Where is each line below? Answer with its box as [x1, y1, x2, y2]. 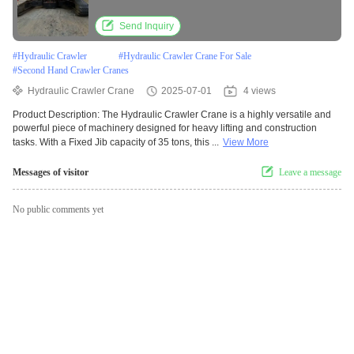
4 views [243, 85, 276, 97]
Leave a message [279, 167, 341, 179]
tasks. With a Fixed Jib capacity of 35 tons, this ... [13, 137, 219, 149]
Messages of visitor [13, 167, 88, 179]
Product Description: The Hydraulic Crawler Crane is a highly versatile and [13, 109, 331, 121]
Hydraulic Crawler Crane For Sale [123, 51, 251, 62]
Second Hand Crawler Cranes [17, 65, 129, 77]
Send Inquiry [119, 21, 174, 32]
